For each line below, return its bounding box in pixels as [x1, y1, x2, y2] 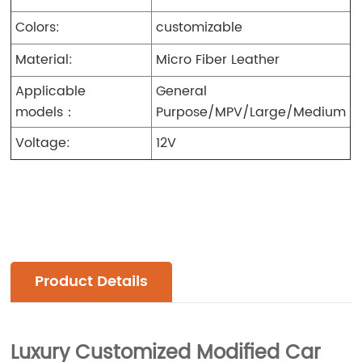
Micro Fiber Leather [156, 48, 280, 70]
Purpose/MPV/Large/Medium [156, 101, 347, 123]
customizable [156, 16, 243, 38]
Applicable [15, 80, 86, 102]
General [156, 80, 208, 102]
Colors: [15, 16, 61, 38]
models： [15, 101, 77, 123]
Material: [15, 48, 74, 70]
